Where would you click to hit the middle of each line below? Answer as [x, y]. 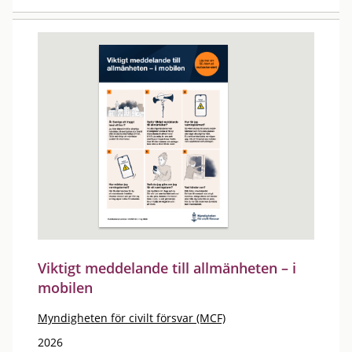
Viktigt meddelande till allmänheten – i [167, 268]
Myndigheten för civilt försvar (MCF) [132, 318]
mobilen [65, 288]
